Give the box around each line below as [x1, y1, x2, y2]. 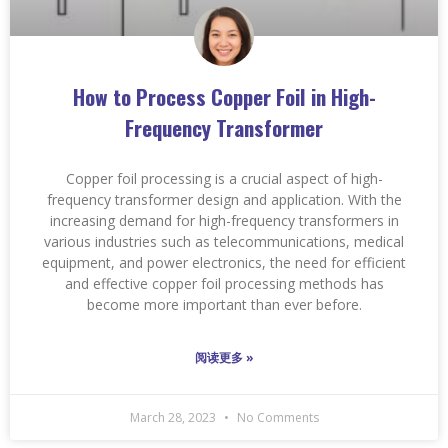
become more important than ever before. [86, 294, 362, 314]
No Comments [233, 408, 319, 426]
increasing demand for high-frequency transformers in [49, 210, 399, 230]
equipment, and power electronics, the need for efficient [42, 252, 406, 272]
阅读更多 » [194, 348, 254, 366]
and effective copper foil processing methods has [64, 273, 384, 293]
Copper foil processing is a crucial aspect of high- [65, 168, 383, 188]
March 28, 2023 [129, 408, 219, 426]
